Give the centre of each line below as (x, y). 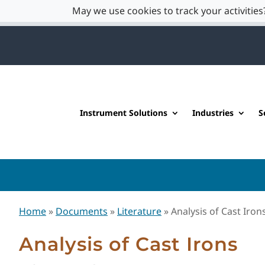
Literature (139, 211)
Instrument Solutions (123, 113)
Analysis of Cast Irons (128, 244)
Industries (213, 113)
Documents (82, 211)
